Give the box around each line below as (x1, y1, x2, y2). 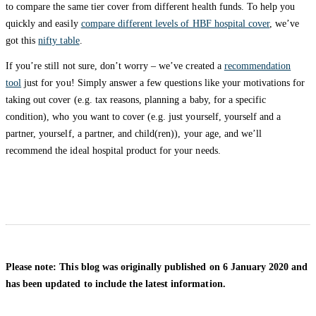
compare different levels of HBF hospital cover (80, 18, 270, 30)
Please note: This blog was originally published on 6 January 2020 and (6, 262, 308, 273)
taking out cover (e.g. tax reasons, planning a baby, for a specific (6, 95, 267, 106)
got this (6, 35, 39, 47)
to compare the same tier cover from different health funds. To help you (6, 1, 296, 13)
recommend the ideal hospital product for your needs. (6, 145, 221, 157)
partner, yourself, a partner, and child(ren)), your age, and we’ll (6, 128, 262, 140)
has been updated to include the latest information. (6, 279, 226, 290)
